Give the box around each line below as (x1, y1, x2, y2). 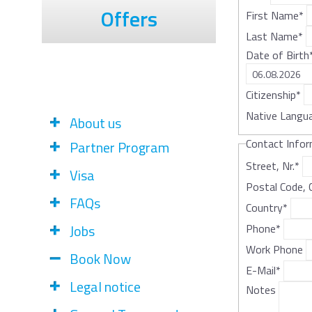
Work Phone (246, 241, 303, 258)
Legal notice (70, 276, 141, 297)
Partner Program (70, 136, 169, 158)
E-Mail (246, 262, 276, 279)
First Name (246, 6, 299, 24)
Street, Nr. (246, 157, 295, 175)
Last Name (246, 27, 298, 45)
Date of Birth (246, 47, 309, 64)
